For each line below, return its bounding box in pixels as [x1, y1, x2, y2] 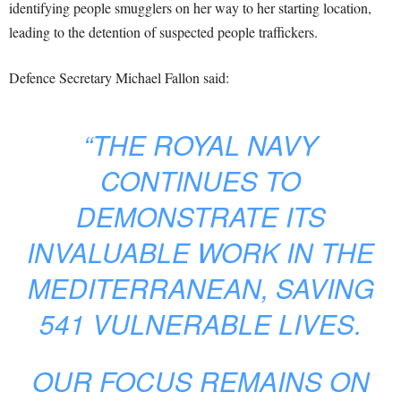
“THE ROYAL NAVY [83, 125, 318, 164]
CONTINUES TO [100, 161, 301, 200]
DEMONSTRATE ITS [75, 197, 326, 235]
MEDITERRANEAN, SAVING [27, 269, 374, 307]
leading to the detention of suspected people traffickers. [9, 22, 318, 41]
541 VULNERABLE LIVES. [39, 304, 362, 343]
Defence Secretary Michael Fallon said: [9, 68, 229, 87]
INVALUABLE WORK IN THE [27, 233, 374, 271]
